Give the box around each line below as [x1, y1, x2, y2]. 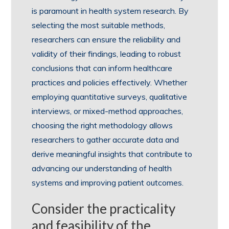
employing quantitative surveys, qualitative [32, 91, 188, 102]
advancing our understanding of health [32, 163, 172, 173]
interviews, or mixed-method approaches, [32, 106, 184, 116]
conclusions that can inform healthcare [32, 63, 173, 73]
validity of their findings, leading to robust [32, 49, 181, 59]
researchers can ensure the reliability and [32, 34, 181, 44]
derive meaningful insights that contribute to [32, 149, 193, 159]
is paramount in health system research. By [32, 6, 189, 16]
